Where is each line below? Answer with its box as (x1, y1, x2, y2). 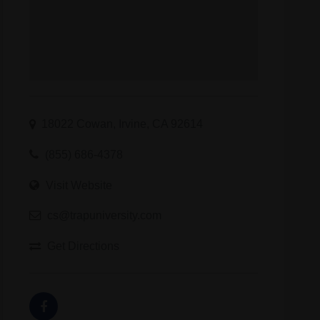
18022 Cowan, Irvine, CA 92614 (41, 117, 203, 131)
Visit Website (45, 178, 112, 191)
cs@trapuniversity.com (46, 209, 161, 222)
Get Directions (46, 239, 119, 252)
